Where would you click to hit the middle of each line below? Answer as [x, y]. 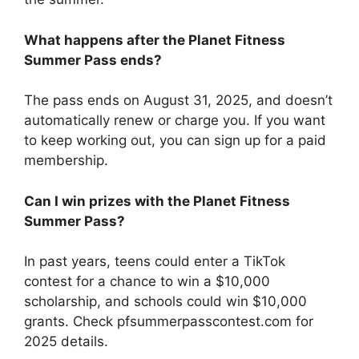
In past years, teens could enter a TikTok [155, 262]
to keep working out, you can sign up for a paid [175, 141]
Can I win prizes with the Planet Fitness [157, 201]
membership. [66, 161]
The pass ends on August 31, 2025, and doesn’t [178, 101]
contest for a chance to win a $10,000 [147, 282]
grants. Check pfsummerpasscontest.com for [169, 322]
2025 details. [66, 342]
